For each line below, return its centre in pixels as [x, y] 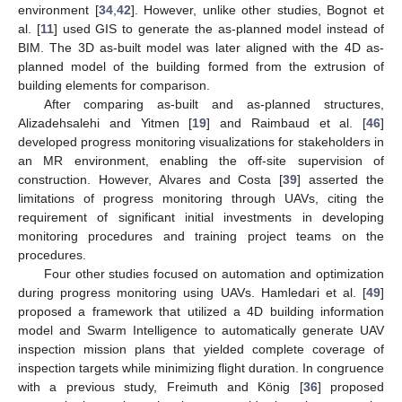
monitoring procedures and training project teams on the [201, 236]
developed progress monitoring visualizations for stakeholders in [201, 142]
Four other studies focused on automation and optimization [214, 274]
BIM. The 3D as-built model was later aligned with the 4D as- [201, 48]
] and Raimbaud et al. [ [286, 123]
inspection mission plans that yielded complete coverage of [201, 350]
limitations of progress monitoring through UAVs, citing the [201, 199]
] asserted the [341, 180]
